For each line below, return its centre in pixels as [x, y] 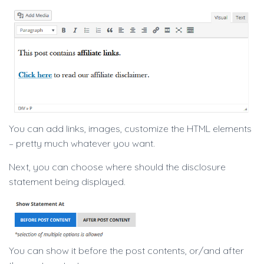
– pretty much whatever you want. [82, 143]
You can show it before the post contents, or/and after [126, 250]
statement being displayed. [67, 181]
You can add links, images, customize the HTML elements [130, 128]
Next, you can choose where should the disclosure [117, 166]
